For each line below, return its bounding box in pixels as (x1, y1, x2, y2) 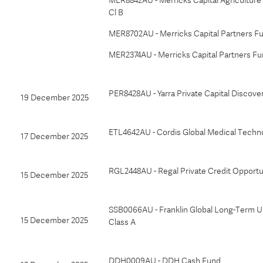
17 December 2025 (21, 131, 88, 141)
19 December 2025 (21, 93, 89, 102)
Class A (109, 217, 136, 227)
